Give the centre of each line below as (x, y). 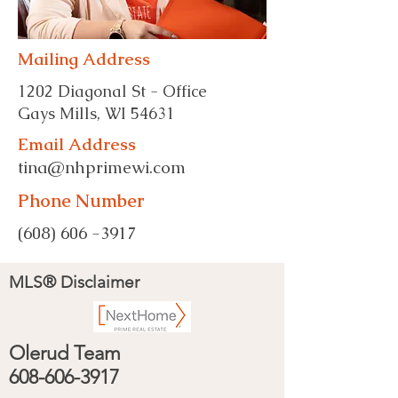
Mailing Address (84, 59)
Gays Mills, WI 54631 (96, 113)
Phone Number (81, 201)
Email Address (79, 144)
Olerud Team (65, 353)
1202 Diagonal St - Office (115, 91)
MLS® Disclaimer (74, 282)
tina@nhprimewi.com (102, 167)
